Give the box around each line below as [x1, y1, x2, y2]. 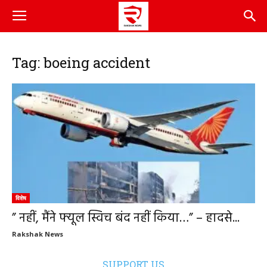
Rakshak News [12, 229, 63, 239]
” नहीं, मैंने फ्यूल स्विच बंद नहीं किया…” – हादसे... [12, 209, 240, 229]
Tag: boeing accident [12, 53, 150, 72]
